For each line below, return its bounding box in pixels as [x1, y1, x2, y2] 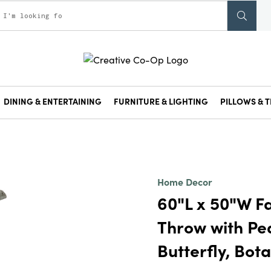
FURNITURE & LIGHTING [114, 95, 208, 107]
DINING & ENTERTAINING [4, 95, 102, 107]
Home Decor [157, 175, 212, 188]
